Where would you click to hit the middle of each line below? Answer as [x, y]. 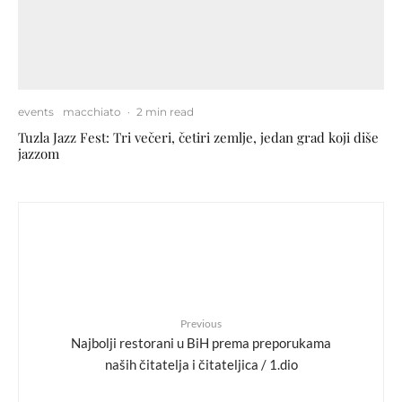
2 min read [165, 111]
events [36, 111]
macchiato [92, 111]
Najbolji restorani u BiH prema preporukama [201, 342]
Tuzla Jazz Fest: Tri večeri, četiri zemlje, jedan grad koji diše [198, 137]
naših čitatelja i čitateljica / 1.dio [201, 364]
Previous [201, 323]
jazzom [39, 153]
